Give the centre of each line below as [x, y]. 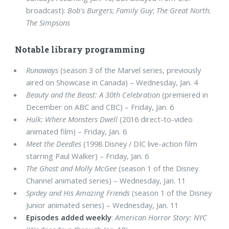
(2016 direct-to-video [155, 119]
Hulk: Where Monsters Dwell [72, 119]
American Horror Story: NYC [161, 217]
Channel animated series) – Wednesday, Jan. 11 [106, 181]
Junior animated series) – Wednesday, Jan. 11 [102, 205]
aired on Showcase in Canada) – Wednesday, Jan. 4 [112, 83]
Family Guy [135, 10]
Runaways [42, 70]
